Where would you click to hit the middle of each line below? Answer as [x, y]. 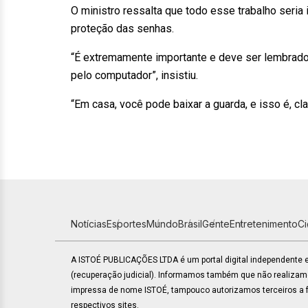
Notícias [89, 224]
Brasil [190, 224]
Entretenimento [264, 224]
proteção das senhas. [122, 29]
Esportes [126, 224]
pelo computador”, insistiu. [134, 75]
